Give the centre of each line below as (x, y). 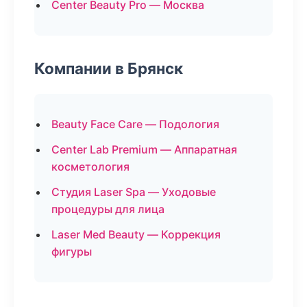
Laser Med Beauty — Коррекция (136, 234)
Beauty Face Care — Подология (135, 124)
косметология (90, 167)
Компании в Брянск (109, 68)
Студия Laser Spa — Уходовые (134, 192)
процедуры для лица (108, 209)
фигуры (72, 251)
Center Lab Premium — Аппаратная (144, 149)
